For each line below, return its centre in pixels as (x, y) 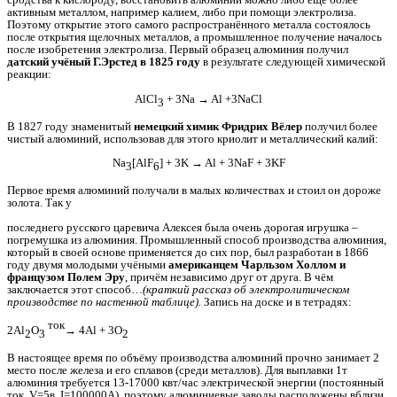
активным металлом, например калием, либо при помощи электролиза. (182, 12)
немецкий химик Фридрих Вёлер (218, 126)
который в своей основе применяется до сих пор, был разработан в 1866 (188, 252)
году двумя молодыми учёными (88, 264)
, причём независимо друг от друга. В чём (229, 276)
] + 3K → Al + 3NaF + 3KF (222, 163)
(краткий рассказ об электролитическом (246, 289)
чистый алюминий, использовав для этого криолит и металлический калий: (193, 138)
